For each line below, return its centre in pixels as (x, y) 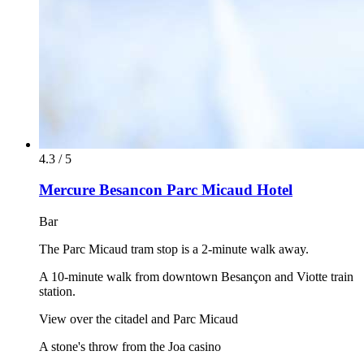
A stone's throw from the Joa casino (130, 347)
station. (57, 292)
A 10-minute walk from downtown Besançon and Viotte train (196, 277)
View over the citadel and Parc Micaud (139, 319)
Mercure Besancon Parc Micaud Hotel (166, 190)
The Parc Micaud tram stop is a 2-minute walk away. (174, 249)
